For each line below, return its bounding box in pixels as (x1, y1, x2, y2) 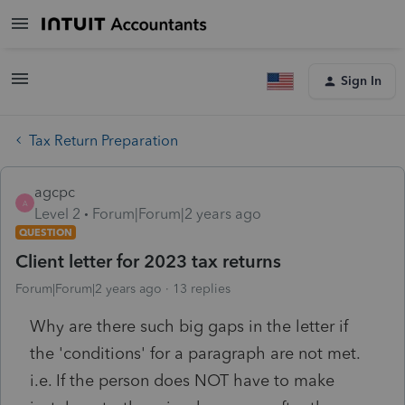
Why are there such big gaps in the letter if (30, 316, 348, 336)
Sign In (341, 73, 381, 89)
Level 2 (34, 204, 80, 222)
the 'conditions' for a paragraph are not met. (30, 343, 365, 363)
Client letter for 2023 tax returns (15, 250, 281, 272)
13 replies (173, 280, 231, 297)
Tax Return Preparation (29, 131, 178, 149)
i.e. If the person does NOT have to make (30, 370, 334, 391)
